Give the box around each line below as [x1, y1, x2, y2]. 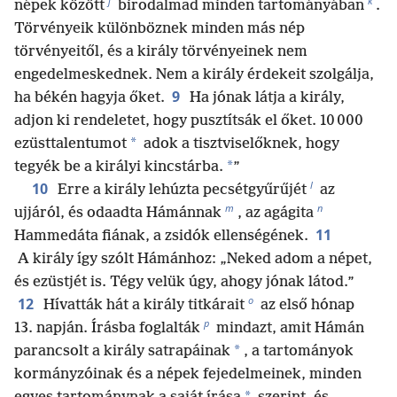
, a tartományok [244, 342, 354, 360]
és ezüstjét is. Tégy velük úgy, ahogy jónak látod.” [14, 273, 354, 291]
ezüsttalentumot [14, 135, 127, 152]
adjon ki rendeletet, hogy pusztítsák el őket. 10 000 [14, 112, 363, 129]
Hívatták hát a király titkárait [40, 296, 245, 314]
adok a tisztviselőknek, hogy [140, 135, 339, 152]
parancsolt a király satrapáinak [14, 342, 230, 360]
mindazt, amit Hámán [213, 319, 364, 337]
